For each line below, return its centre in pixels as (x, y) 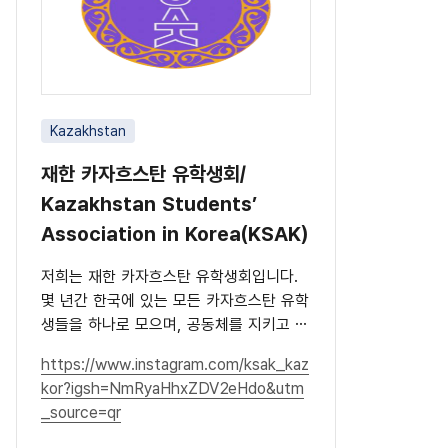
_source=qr (81, 412)
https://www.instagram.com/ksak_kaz (175, 364)
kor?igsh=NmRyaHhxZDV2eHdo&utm (172, 388)
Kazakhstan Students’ (149, 203)
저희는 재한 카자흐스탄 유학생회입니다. (169, 276)
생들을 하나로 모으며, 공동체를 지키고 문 (175, 324)
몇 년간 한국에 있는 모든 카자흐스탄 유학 (175, 300)
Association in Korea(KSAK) (174, 233)
